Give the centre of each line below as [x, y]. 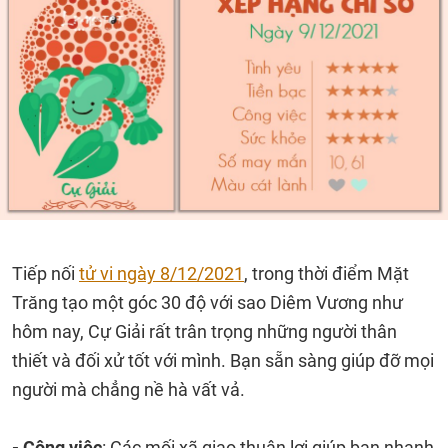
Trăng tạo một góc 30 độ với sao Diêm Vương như [207, 302]
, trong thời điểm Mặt [326, 273]
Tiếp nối [45, 273]
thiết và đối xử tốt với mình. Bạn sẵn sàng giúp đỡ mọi [223, 360]
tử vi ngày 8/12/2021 [161, 273]
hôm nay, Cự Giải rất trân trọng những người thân [204, 331]
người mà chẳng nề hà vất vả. [128, 389]
